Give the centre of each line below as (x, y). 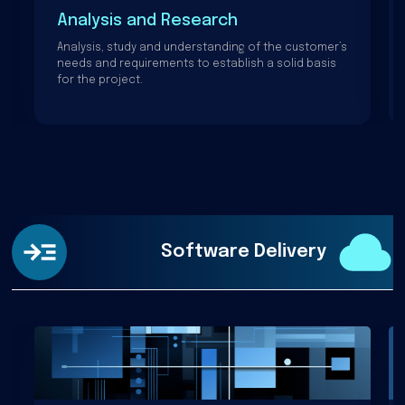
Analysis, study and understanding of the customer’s (202, 47)
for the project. (100, 80)
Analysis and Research (148, 20)
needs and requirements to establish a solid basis (197, 64)
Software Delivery (244, 251)
